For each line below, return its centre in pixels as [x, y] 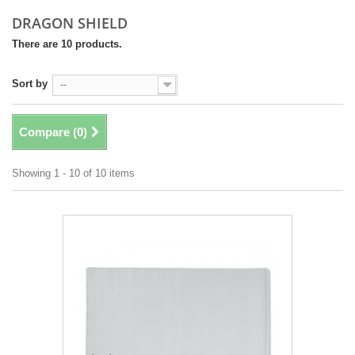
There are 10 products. [67, 44]
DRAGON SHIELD [72, 23]
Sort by [30, 84]
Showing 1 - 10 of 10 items [73, 174]
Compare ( [48, 132]
